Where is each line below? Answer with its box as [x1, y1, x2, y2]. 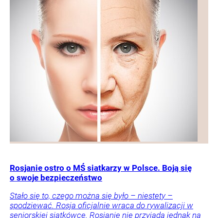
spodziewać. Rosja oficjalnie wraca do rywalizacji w [10, 200, 193, 211]
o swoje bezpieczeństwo [10, 173, 102, 183]
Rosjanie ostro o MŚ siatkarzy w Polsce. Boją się [10, 163, 192, 173]
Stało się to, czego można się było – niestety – [10, 191, 173, 201]
